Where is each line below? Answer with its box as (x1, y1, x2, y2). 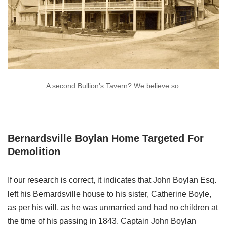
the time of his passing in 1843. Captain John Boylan (8, 217, 196, 226)
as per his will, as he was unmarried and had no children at (8, 203, 218, 212)
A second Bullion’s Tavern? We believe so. (46, 82, 181, 90)
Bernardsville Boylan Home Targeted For (8, 133, 204, 144)
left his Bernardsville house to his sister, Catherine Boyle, (8, 190, 211, 199)
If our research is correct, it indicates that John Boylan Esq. (8, 176, 216, 185)
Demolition (8, 146, 60, 158)
